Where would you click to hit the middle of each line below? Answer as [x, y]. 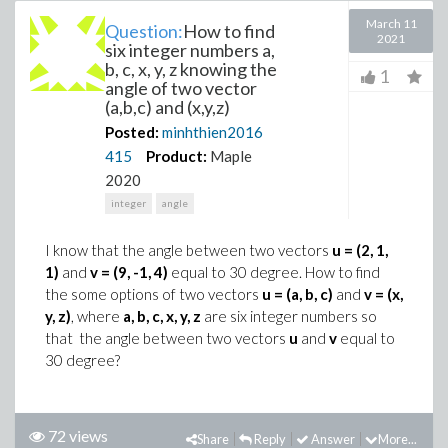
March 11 [391, 23]
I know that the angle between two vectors [188, 250]
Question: [144, 31]
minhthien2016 [212, 132]
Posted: [132, 132]
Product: [176, 156]
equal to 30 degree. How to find [274, 272]
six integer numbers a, [190, 50]
